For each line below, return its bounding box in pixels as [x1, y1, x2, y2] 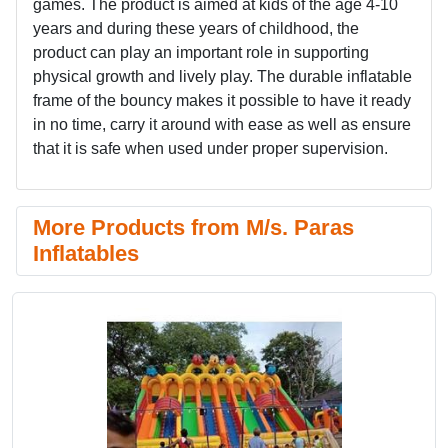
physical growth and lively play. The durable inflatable [33, 68, 412, 85]
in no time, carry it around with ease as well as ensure [33, 116, 411, 133]
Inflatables [33, 241, 139, 266]
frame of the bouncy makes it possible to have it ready [33, 92, 411, 109]
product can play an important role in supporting [33, 44, 369, 61]
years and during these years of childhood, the [33, 20, 359, 37]
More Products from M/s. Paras [33, 215, 354, 240]
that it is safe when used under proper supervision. [33, 140, 388, 157]
